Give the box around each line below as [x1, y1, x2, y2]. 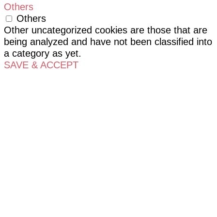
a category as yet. [4, 47, 81, 59]
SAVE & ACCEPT [4, 59, 78, 70]
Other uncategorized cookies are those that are [4, 24, 207, 35]
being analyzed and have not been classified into [4, 36, 212, 47]
